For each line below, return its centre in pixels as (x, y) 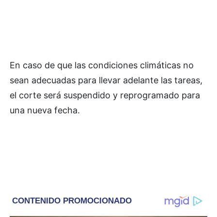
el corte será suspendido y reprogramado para (105, 95)
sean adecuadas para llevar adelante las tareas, (106, 80)
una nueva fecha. (45, 110)
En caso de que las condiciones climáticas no (102, 65)
